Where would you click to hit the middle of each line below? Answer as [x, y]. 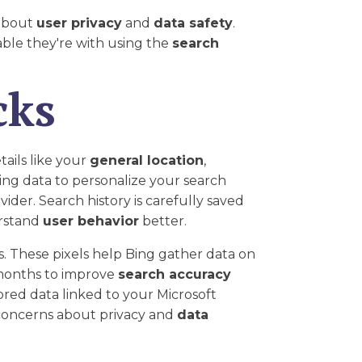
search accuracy [175, 274]
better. [163, 221]
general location [147, 160]
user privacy [79, 23]
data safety [193, 23]
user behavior [91, 221]
